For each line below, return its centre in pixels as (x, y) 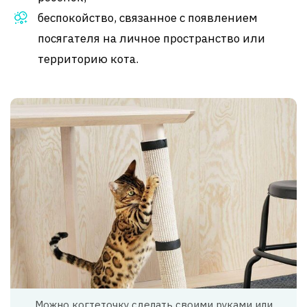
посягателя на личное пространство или (151, 38)
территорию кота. (88, 59)
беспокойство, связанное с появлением (148, 17)
